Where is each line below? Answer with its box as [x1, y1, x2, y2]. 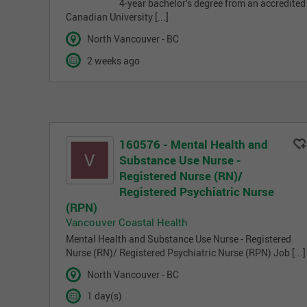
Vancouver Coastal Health [66, 215, 188, 230]
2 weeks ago [86, 54, 140, 67]
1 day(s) [86, 290, 122, 303]
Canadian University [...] [66, 10, 169, 23]
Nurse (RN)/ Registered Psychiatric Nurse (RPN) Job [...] [66, 246, 306, 259]
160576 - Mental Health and [119, 136, 268, 153]
